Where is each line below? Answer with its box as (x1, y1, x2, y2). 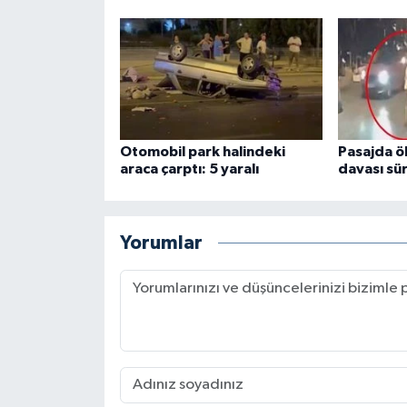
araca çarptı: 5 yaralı (119, 161, 259, 176)
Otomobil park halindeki (119, 144, 285, 159)
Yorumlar (119, 233, 203, 253)
